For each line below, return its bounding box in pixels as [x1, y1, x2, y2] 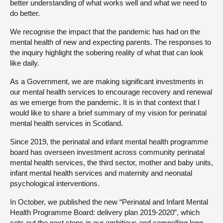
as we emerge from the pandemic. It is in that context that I [10, 98, 200, 107]
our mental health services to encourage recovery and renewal [10, 88, 212, 96]
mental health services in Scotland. [10, 119, 123, 127]
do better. [10, 9, 40, 17]
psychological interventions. [10, 179, 100, 188]
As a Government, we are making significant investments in [10, 77, 203, 86]
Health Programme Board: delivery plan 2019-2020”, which [10, 208, 200, 217]
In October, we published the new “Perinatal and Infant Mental [10, 198, 208, 206]
